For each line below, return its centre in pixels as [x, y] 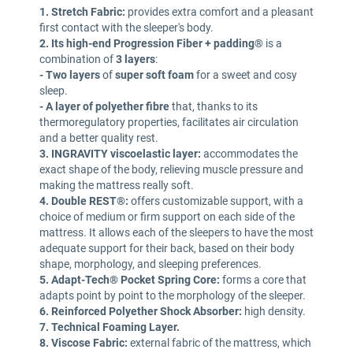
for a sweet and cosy [245, 75]
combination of [78, 59]
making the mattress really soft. [117, 186]
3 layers [136, 59]
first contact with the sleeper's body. [126, 28]
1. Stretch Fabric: [84, 12]
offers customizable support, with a [216, 201]
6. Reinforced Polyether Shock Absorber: [141, 312]
